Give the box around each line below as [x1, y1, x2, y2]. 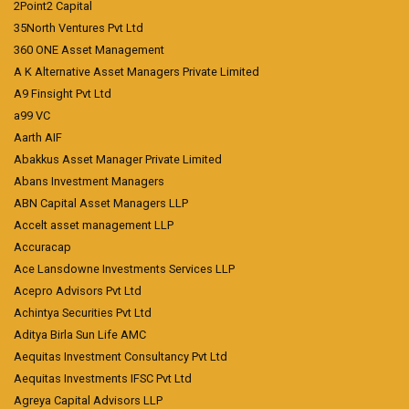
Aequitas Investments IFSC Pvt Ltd [14, 372, 192, 385]
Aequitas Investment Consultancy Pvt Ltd [14, 350, 227, 363]
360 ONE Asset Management [14, 43, 164, 57]
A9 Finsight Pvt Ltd [14, 87, 111, 100]
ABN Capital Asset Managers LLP [14, 196, 188, 210]
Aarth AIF [14, 131, 62, 144]
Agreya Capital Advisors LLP [14, 393, 163, 407]
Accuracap [14, 240, 71, 254]
